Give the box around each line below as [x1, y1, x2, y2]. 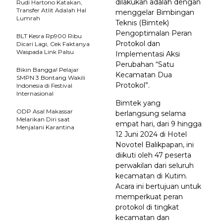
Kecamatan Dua [115, 70, 172, 79]
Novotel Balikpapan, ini [115, 140, 194, 149]
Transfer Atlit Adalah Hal [16, 6, 86, 14]
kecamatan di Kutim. [115, 171, 187, 180]
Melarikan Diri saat [16, 115, 70, 123]
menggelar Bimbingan [115, 8, 194, 17]
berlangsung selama [115, 109, 186, 118]
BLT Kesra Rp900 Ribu [16, 32, 82, 40]
